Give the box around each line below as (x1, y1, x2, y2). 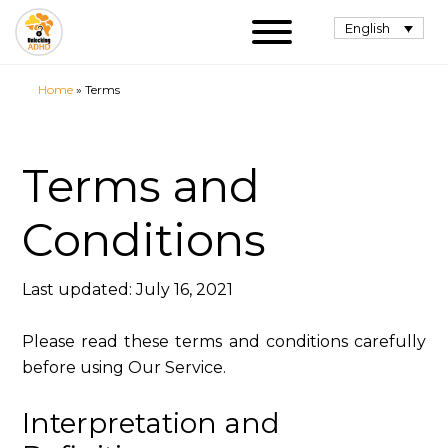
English (345, 20, 391, 37)
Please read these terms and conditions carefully (22, 332, 426, 351)
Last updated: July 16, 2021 (22, 280, 234, 299)
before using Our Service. (22, 358, 227, 377)
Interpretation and (22, 406, 281, 440)
